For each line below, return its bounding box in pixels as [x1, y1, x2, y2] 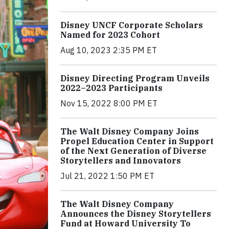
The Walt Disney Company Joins [60, 126, 199, 137]
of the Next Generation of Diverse [60, 146, 207, 156]
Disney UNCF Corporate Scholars [60, 20, 203, 31]
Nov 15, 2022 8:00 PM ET [60, 98, 157, 109]
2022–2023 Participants [60, 83, 163, 94]
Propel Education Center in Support [60, 136, 214, 147]
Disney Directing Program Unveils [60, 73, 210, 84]
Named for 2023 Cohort [60, 30, 160, 40]
